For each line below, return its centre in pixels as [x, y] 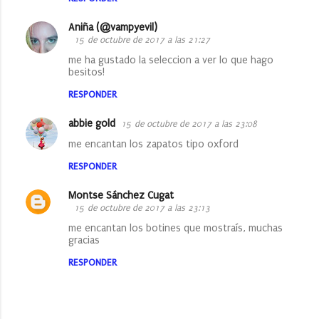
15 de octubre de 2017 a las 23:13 [142, 208]
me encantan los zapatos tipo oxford [153, 144]
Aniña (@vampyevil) [113, 27]
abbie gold [92, 123]
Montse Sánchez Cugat [121, 195]
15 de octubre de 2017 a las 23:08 [189, 124]
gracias [84, 240]
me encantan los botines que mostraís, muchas [176, 228]
